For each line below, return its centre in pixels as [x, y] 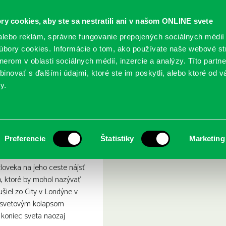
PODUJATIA [100, 68]
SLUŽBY [42, 68]
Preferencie [25, 138]
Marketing [207, 138]
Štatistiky [117, 138]
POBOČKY [157, 68]
